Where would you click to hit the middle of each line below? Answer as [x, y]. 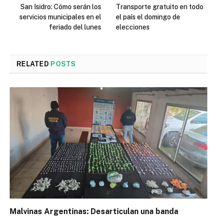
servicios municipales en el [60, 17]
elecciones [133, 27]
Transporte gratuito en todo [160, 7]
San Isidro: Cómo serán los [61, 7]
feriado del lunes [75, 27]
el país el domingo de [148, 17]
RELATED [34, 64]
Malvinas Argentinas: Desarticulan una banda [94, 211]
